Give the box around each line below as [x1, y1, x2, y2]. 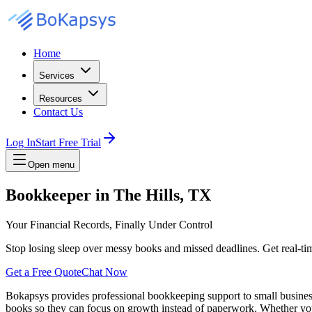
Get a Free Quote [6, 265, 81, 278]
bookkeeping [148, 289, 205, 302]
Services [39, 70, 75, 81]
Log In [6, 136, 36, 148]
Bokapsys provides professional [6, 289, 148, 302]
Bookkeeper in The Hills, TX [6, 185, 211, 204]
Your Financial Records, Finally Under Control [6, 218, 212, 231]
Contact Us [33, 106, 83, 118]
